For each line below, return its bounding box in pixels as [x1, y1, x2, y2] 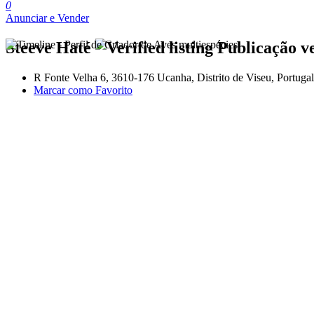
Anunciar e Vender [6, 12, 89, 24]
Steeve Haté [6, 38, 95, 57]
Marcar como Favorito [34, 83, 132, 96]
